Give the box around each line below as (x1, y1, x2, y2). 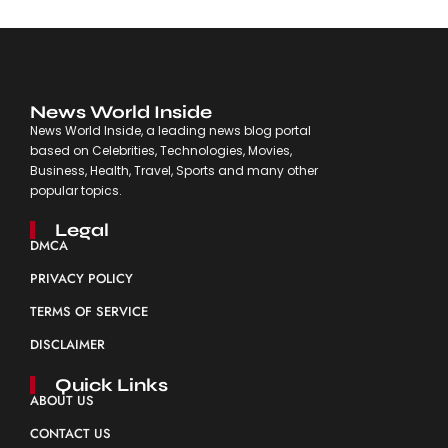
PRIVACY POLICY (29, 268, 133, 288)
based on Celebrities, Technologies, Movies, (29, 141, 292, 159)
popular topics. (29, 181, 122, 199)
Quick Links (54, 373, 168, 396)
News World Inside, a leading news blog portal (29, 121, 311, 139)
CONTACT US (29, 423, 111, 443)
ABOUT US (29, 390, 94, 410)
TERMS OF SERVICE (29, 301, 148, 321)
